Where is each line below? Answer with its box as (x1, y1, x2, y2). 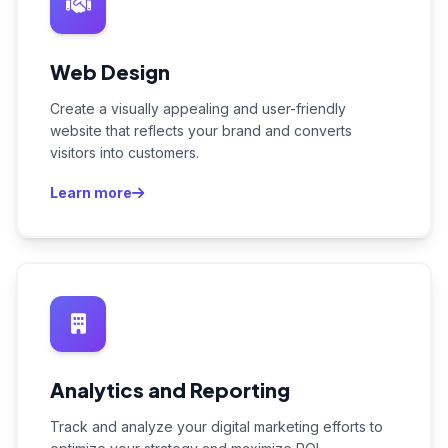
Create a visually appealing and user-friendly (50, 100, 346, 117)
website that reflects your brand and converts (50, 122, 352, 139)
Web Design (50, 59, 170, 84)
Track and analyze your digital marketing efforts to (50, 418, 383, 435)
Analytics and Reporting (50, 377, 290, 402)
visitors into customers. (50, 144, 199, 161)
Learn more (50, 184, 132, 201)
